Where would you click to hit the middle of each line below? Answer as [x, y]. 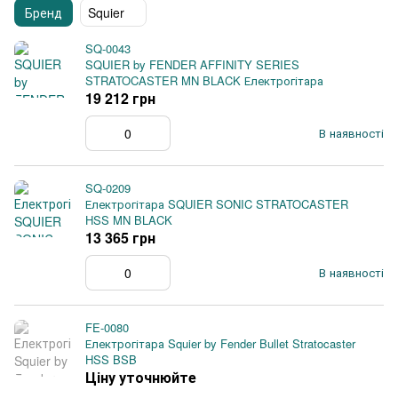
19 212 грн [120, 98]
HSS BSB [111, 359]
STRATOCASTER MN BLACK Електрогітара [204, 80]
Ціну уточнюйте [141, 377]
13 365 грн [120, 238]
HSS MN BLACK [129, 220]
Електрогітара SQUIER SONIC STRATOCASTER [217, 204]
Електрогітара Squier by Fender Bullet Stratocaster [220, 343]
